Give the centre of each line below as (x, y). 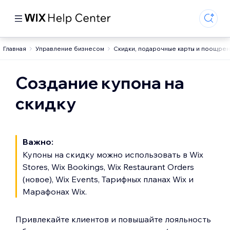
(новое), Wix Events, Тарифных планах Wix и (108, 179)
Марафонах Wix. (55, 191)
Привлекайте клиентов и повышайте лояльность (113, 219)
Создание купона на (100, 83)
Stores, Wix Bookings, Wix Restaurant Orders (108, 167)
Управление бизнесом (70, 48)
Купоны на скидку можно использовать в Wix (113, 155)
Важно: (38, 142)
